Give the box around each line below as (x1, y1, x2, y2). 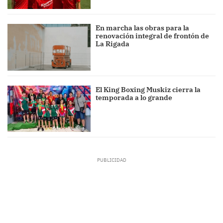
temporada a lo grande (96, 93, 173, 102)
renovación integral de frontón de (96, 31, 210, 41)
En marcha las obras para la (96, 23, 190, 33)
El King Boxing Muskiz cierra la (96, 85, 201, 94)
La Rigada (96, 39, 130, 49)
